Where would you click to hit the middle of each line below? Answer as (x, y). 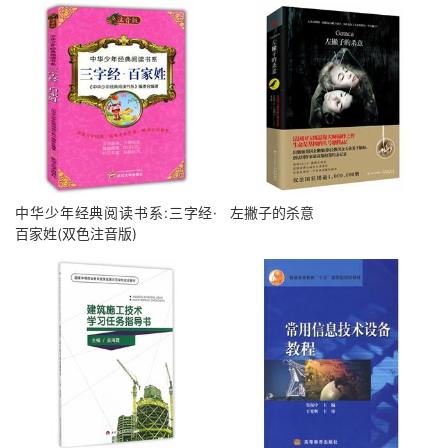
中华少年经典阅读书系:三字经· (116, 212)
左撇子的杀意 (272, 212)
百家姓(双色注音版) (76, 233)
